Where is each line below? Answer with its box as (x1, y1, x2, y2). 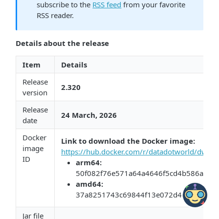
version (22, 88, 47, 97)
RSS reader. (37, 10, 74, 20)
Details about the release (16, 38, 109, 48)
